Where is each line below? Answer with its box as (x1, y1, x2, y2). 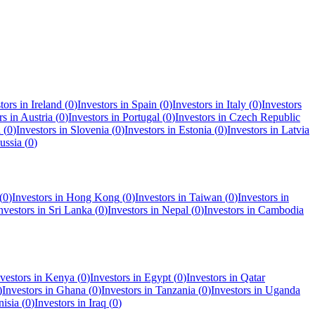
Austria (20, 110, 53, 123)
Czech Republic (229, 110, 300, 123)
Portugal (122, 110, 160, 123)
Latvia (281, 123, 309, 136)
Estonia (179, 123, 212, 136)
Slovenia (70, 123, 109, 136)
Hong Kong (66, 191, 120, 204)
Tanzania (155, 284, 195, 297)
